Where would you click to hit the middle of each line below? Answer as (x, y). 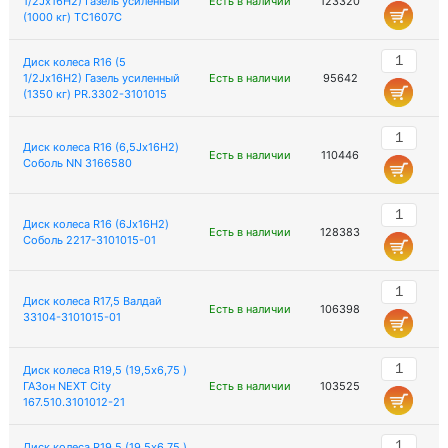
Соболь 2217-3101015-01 (89, 240)
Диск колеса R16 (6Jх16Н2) (95, 224)
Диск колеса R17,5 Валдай (92, 301)
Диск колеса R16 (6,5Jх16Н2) (100, 147)
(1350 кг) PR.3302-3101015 (94, 94)
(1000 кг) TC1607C (72, 17)
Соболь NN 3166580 (77, 163)
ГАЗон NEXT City (66, 386)
